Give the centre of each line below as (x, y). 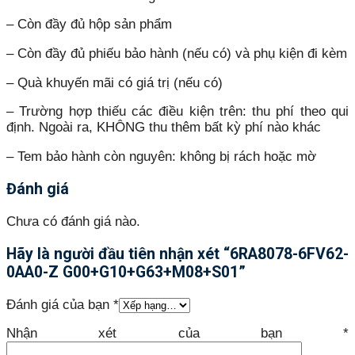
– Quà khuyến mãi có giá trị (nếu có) (115, 82)
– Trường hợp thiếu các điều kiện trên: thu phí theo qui (177, 112)
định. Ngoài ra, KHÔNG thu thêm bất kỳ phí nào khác (164, 128)
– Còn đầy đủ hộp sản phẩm (89, 25)
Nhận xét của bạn (175, 334)
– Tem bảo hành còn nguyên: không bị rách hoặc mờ (161, 156)
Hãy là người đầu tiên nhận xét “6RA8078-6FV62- (177, 254)
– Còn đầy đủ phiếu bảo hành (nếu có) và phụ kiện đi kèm (177, 53)
